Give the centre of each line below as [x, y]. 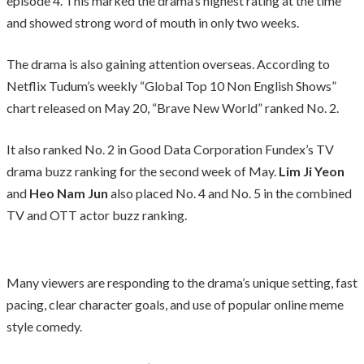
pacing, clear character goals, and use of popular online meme [175, 304]
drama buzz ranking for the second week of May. [143, 171]
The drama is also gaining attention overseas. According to [168, 63]
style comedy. [44, 326]
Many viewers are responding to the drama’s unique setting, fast [182, 282]
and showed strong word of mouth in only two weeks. [153, 22]
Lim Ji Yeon [312, 171]
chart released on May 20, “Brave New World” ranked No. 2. [173, 107]
